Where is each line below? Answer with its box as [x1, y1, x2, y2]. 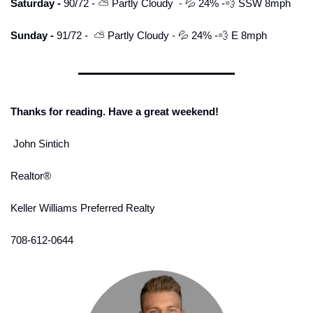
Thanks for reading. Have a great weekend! [10, 105, 219, 117]
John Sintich [10, 137, 69, 150]
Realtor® [10, 169, 54, 182]
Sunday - [10, 29, 57, 41]
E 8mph [228, 29, 267, 41]
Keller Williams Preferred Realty [10, 201, 155, 214]
